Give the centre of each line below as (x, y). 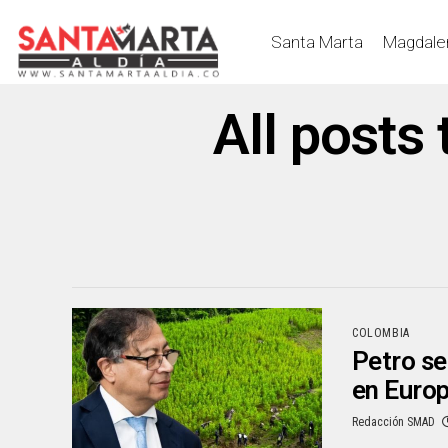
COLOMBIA (381, 332)
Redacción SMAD (393, 421)
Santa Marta (317, 41)
